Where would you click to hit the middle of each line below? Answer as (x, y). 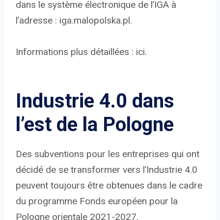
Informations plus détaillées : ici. (81, 52)
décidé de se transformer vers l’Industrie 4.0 (107, 169)
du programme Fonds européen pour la (97, 201)
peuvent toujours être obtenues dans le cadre (109, 185)
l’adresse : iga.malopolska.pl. (74, 20)
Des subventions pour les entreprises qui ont (108, 154)
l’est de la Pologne (95, 124)
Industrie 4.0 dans (95, 101)
